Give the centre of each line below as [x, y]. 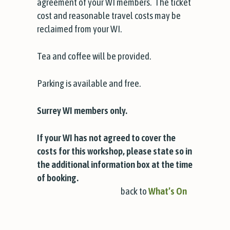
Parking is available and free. [89, 83]
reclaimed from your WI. [79, 28]
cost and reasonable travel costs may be [109, 15]
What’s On [168, 191]
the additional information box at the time [114, 164]
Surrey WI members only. [82, 110]
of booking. [57, 177]
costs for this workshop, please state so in [114, 151]
